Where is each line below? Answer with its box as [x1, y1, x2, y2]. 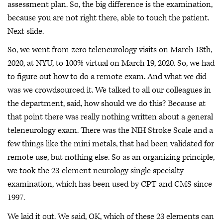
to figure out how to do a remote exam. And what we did [7, 71, 207, 83]
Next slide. [7, 25, 44, 37]
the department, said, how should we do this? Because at [7, 98, 206, 110]
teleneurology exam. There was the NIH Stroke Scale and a [7, 125, 213, 136]
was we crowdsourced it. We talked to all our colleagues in [7, 85, 211, 96]
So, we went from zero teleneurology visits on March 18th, [7, 44, 212, 56]
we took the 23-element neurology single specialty [7, 165, 184, 177]
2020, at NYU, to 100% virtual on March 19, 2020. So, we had [7, 58, 215, 69]
